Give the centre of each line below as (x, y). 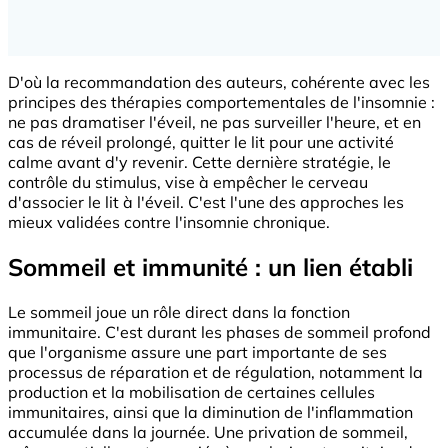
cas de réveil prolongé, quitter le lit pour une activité (201, 142)
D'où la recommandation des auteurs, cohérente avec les (219, 82)
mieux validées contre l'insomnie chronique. (169, 222)
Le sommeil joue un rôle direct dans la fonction (179, 312)
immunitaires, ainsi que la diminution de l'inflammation (210, 412)
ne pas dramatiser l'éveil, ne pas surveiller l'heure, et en (214, 122)
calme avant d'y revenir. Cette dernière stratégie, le (199, 162)
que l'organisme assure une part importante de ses (197, 352)
